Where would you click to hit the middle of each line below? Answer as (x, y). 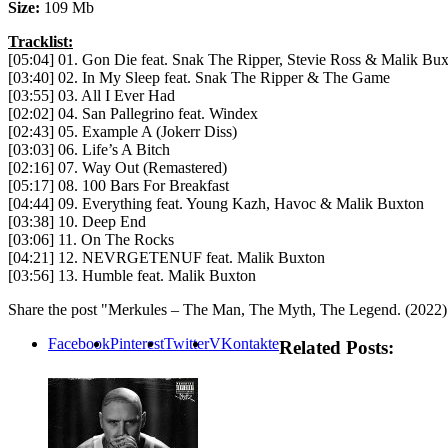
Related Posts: (336, 348)
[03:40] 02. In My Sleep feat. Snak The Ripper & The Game (199, 77)
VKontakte (244, 343)
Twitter (186, 343)
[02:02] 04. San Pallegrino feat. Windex (133, 113)
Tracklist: (40, 41)
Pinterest (137, 343)
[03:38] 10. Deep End (77, 221)
